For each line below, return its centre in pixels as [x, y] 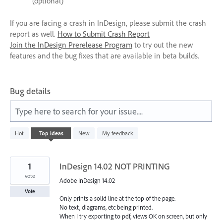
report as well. [34, 33]
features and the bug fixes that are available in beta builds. [105, 55]
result [17, 137]
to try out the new [163, 44]
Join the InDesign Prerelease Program [71, 44]
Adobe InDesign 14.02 [87, 180]
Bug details [30, 91]
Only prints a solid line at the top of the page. [117, 198]
